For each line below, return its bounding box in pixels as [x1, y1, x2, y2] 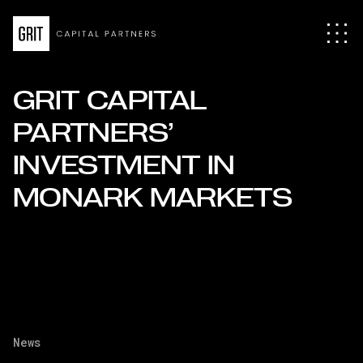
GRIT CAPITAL [13, 83, 207, 118]
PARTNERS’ [13, 115, 174, 151]
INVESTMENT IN [13, 147, 235, 183]
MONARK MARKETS [13, 180, 293, 216]
